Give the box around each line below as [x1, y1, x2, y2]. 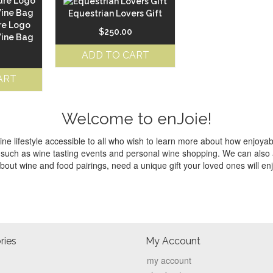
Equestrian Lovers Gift [68, 9, 163, 19]
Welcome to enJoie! [62, 109, 211, 128]
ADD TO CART [81, 49, 149, 62]
